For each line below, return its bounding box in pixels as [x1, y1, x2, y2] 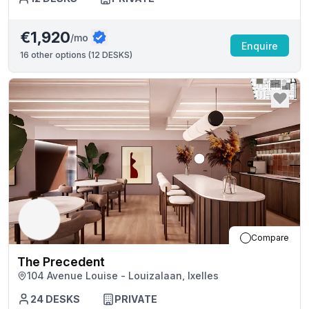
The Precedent [17, 255, 105, 269]
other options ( [29, 50, 91, 60]
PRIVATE [114, 293, 157, 305]
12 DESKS [91, 50, 130, 60]
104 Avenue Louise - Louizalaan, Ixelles [27, 270, 219, 281]
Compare [251, 232, 289, 243]
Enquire [241, 39, 278, 52]
